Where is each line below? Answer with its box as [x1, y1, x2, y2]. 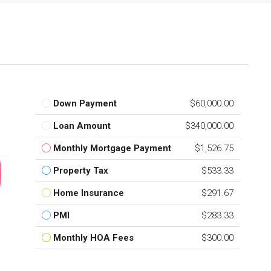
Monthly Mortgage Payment [53, 142, 171, 154]
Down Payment [53, 97, 117, 109]
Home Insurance [53, 187, 124, 198]
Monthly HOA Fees [53, 232, 134, 243]
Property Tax [53, 165, 108, 176]
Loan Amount [53, 120, 111, 131]
